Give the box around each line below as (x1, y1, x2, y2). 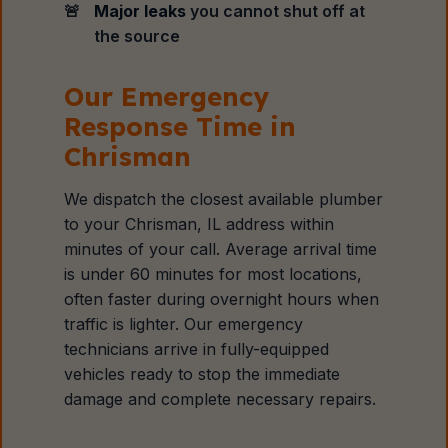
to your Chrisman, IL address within (64, 214, 335, 234)
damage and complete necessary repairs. (64, 389, 377, 409)
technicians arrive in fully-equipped (64, 339, 330, 359)
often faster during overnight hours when (64, 289, 380, 309)
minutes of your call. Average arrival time (64, 239, 378, 259)
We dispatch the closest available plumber (64, 189, 384, 209)
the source (94, 26, 181, 46)
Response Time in (64, 110, 297, 142)
